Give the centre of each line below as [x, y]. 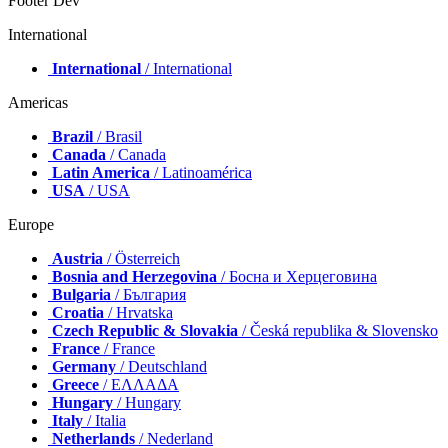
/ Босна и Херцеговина [297, 276]
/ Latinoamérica [201, 172]
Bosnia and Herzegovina [134, 276]
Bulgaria [81, 294]
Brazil [72, 136]
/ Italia [104, 420]
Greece [75, 384]
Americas [38, 102]
